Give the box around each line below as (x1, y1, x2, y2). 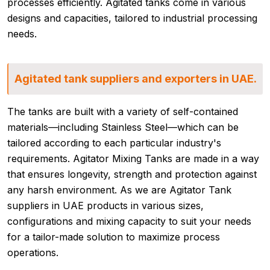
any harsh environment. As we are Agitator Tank (7, 184, 231, 196)
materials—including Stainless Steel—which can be (7, 121, 239, 134)
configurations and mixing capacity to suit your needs (7, 215, 251, 228)
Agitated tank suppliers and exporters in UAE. (14, 72, 257, 86)
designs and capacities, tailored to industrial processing (7, 12, 257, 25)
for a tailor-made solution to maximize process (7, 231, 220, 243)
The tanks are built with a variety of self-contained (7, 105, 238, 118)
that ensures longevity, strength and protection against (7, 168, 257, 181)
